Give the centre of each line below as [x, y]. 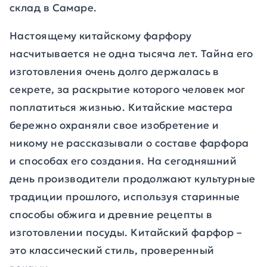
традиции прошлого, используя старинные [125, 197]
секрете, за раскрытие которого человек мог [128, 89]
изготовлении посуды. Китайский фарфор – [126, 232]
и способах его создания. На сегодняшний [123, 161]
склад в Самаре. [53, 8]
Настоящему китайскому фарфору [101, 36]
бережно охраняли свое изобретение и [114, 125]
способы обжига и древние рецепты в [111, 215]
